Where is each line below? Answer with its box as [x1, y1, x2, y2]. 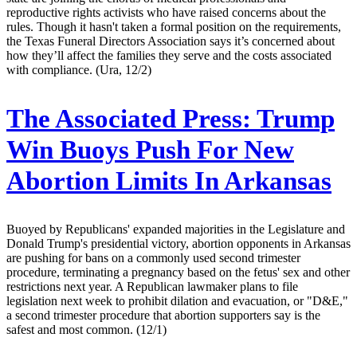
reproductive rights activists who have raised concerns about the [6, 5, 326, 19]
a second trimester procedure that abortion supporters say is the [6, 308, 320, 323]
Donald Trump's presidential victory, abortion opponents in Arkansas [6, 237, 351, 251]
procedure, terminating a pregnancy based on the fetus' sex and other [6, 265, 350, 280]
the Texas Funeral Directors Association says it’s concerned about [6, 33, 335, 48]
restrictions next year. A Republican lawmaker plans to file [6, 280, 298, 294]
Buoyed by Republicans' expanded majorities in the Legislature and [6, 222, 345, 237]
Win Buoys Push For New [6, 135, 294, 164]
